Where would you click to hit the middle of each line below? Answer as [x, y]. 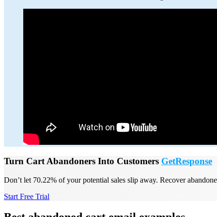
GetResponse [187, 161]
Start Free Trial [27, 196]
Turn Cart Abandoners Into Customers [83, 161]
